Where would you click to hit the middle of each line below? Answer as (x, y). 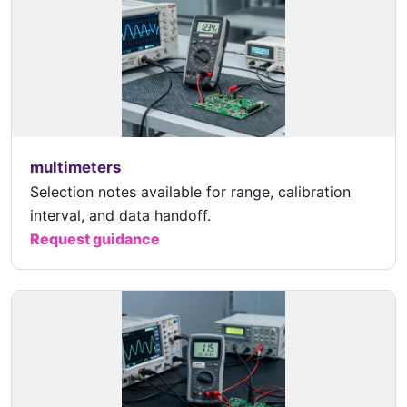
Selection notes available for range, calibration (190, 192)
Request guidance (95, 239)
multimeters (75, 168)
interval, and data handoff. (120, 216)
